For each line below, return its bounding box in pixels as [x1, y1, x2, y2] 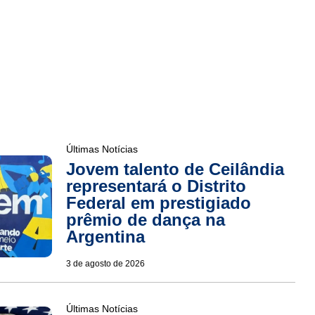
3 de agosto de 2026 [65, 259, 145, 269]
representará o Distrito [65, 176, 246, 196]
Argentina [65, 227, 145, 247]
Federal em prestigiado [65, 193, 251, 213]
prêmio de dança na [65, 210, 225, 230]
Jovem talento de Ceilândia [65, 160, 284, 179]
